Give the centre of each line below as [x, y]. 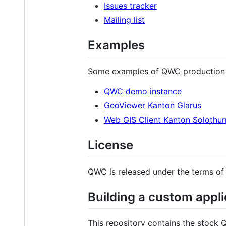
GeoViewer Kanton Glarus [153, 106]
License [110, 145]
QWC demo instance [143, 92]
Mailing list [124, 20]
